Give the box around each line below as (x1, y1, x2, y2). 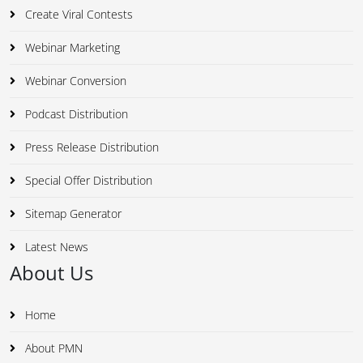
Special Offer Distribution (22, 173, 152, 189)
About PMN (22, 340, 83, 357)
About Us (10, 259, 93, 287)
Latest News (22, 239, 88, 255)
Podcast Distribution (22, 106, 128, 122)
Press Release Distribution (22, 139, 159, 156)
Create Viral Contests (22, 6, 133, 23)
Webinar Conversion (22, 73, 126, 89)
